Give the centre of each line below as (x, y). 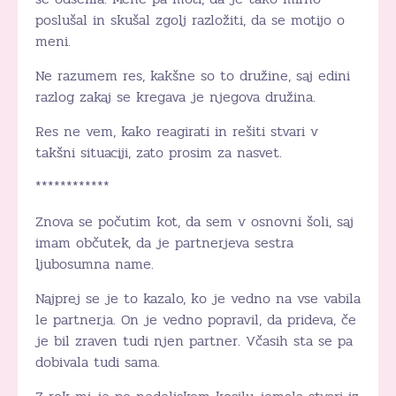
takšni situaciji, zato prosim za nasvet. (159, 152)
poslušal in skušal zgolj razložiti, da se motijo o (190, 19)
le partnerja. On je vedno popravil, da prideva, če (196, 319)
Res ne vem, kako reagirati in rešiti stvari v (177, 131)
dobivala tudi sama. (98, 362)
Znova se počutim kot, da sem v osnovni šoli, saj (194, 221)
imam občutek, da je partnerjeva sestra (164, 242)
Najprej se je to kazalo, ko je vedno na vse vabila (198, 298)
